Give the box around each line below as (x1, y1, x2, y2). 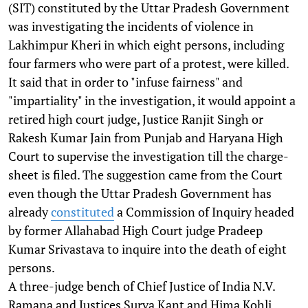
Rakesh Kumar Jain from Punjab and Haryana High (8, 129, 283, 146)
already (8, 203, 51, 220)
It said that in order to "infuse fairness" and (8, 73, 243, 90)
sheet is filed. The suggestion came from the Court (8, 166, 283, 183)
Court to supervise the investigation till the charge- (8, 147, 289, 164)
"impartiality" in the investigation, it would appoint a (8, 91, 296, 109)
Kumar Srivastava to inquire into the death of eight (8, 240, 287, 257)
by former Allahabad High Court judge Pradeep (8, 221, 263, 239)
